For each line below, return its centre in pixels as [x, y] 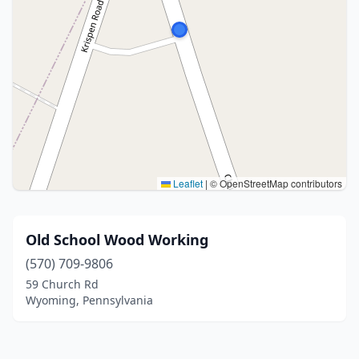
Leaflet [187, 183]
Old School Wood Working [117, 240]
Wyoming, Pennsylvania [89, 300]
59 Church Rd [62, 284]
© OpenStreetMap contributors [275, 183]
